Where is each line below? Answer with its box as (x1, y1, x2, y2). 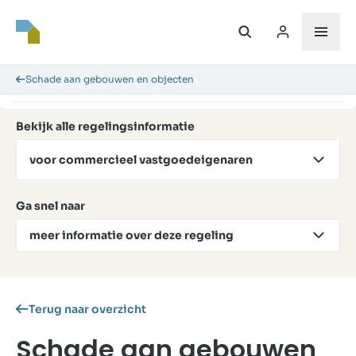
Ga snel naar (16, 198, 85, 213)
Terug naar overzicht (28, 301, 146, 316)
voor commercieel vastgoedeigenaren (29, 152, 253, 167)
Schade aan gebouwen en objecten (25, 73, 194, 85)
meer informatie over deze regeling (29, 227, 234, 242)
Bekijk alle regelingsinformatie (16, 119, 195, 133)
